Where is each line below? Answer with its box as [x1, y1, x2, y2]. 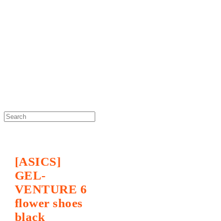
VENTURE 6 [14, 182, 87, 196]
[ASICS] [14, 154, 61, 168]
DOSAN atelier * [4, 30, 107, 46]
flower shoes [14, 196, 83, 210]
